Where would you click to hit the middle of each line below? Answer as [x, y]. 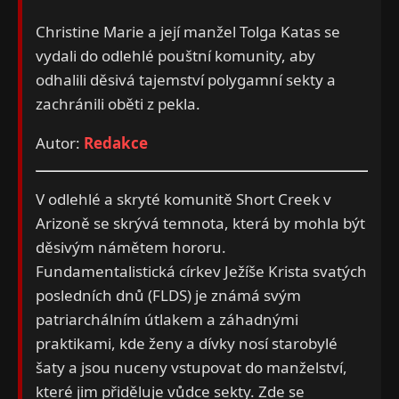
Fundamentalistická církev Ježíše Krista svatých [201, 271]
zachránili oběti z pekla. [118, 104]
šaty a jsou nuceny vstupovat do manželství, [191, 367]
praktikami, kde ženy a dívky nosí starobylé [187, 343]
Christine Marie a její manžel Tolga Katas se [188, 32]
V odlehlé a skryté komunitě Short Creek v [183, 199]
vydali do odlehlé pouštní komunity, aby [175, 56]
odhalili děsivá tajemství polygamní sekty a [186, 80]
